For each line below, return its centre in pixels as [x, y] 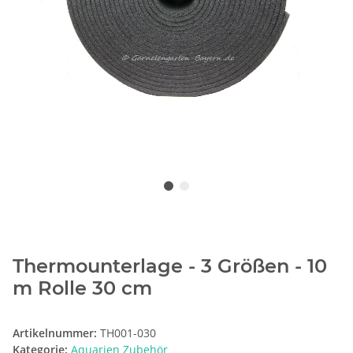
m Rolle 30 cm [82, 288]
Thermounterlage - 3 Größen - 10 [170, 266]
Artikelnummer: [56, 333]
